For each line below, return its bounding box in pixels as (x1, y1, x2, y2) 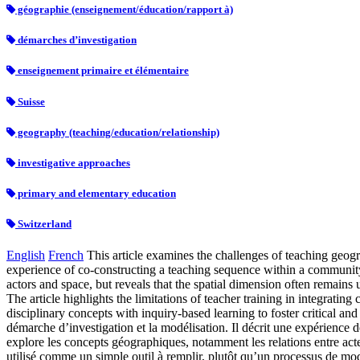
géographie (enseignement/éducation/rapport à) (15, 3, 233, 16)
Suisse (15, 95, 45, 108)
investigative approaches (15, 156, 130, 169)
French (48, 248, 84, 263)
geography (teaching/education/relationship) (15, 125, 219, 138)
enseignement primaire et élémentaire (15, 64, 189, 77)
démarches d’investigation (15, 34, 137, 47)
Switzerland (15, 218, 72, 231)
